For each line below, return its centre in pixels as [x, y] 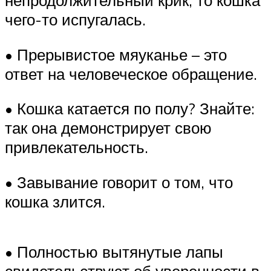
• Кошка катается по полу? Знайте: [130, 109]
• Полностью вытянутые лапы [114, 251]
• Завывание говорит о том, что [119, 182]
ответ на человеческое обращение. [131, 73]
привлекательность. [77, 147]
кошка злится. [55, 201]
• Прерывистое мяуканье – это [116, 54]
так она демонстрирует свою [108, 128]
